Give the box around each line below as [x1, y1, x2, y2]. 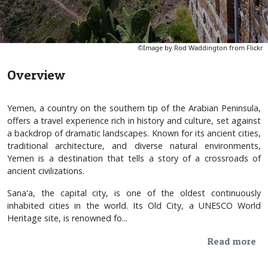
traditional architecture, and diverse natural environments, [7, 139, 261, 151]
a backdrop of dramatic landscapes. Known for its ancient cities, [7, 127, 261, 139]
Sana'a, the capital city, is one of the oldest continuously [7, 187, 261, 199]
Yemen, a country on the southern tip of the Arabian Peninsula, [7, 102, 261, 114]
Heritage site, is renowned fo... [7, 212, 127, 224]
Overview [7, 66, 65, 83]
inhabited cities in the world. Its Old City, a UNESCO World [7, 199, 261, 211]
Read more [208, 234, 256, 247]
